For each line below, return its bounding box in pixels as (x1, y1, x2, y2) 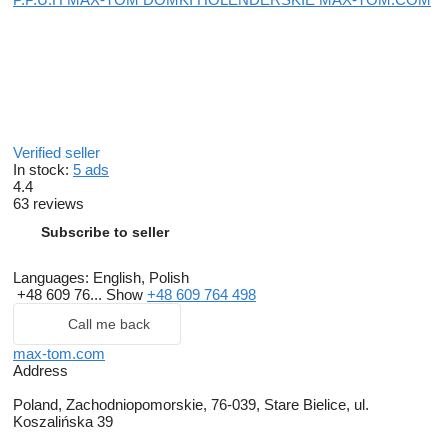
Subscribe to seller (41, 223, 169, 240)
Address (13, 361, 68, 379)
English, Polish (89, 268, 189, 286)
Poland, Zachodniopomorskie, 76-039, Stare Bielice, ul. (13, 395, 369, 413)
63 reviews (13, 194, 84, 212)
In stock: (13, 160, 73, 178)
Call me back (68, 315, 150, 332)
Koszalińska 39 (13, 412, 113, 430)
